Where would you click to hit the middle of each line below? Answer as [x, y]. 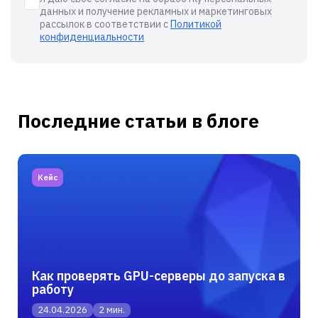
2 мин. [112, 309]
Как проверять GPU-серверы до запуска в [159, 275]
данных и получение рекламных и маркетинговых [156, 11]
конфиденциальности [92, 37]
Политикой [196, 24]
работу [53, 289]
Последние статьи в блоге [138, 120]
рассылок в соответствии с [105, 24]
